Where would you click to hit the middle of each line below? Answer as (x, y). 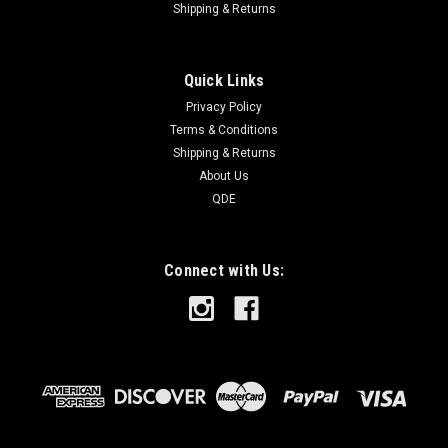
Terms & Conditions (224, 129)
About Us (224, 175)
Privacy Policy (224, 106)
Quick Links (224, 80)
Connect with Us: (224, 270)
